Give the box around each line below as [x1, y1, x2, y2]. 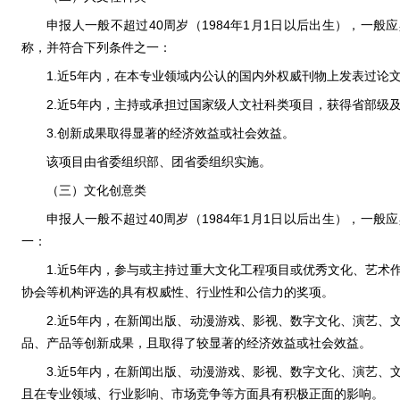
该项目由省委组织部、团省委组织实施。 [46, 154, 271, 169]
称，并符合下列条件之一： [21, 40, 171, 54]
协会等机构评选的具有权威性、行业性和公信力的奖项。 [21, 285, 334, 299]
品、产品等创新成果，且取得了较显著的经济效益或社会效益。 [21, 336, 371, 350]
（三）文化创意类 [46, 183, 146, 197]
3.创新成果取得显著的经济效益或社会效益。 [46, 126, 295, 140]
